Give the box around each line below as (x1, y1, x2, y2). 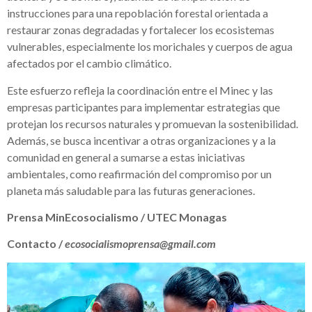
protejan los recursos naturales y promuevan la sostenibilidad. (7, 116, 298, 130)
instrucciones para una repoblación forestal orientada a (7, 6, 268, 20)
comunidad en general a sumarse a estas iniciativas (7, 150, 245, 164)
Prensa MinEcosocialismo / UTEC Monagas (7, 210, 227, 224)
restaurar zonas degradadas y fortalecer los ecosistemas (7, 23, 274, 37)
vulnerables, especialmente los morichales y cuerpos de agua (7, 40, 292, 54)
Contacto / (7, 237, 65, 251)
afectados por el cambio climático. (7, 56, 171, 70)
